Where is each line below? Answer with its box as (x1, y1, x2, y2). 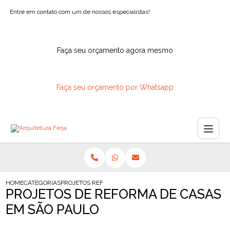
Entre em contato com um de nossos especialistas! (10, 8, 150, 15)
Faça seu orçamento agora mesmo (57, 46, 173, 54)
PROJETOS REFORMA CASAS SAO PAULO (61, 179, 177, 186)
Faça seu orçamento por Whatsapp (56, 83, 174, 91)
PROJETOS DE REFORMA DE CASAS (6, 186, 222, 202)
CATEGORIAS (24, 179, 61, 186)
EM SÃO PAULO (6, 202, 100, 217)
